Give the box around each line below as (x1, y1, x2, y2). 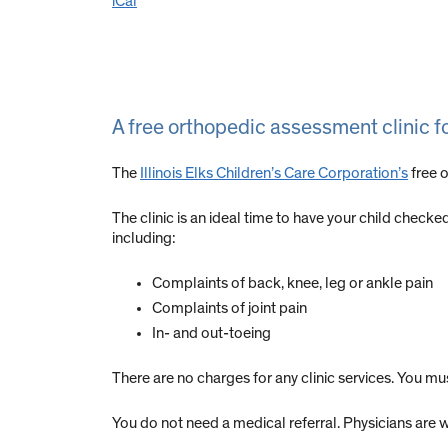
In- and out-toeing (152, 325, 271, 342)
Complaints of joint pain (152, 300, 307, 317)
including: (112, 230, 176, 247)
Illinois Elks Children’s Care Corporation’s (140, 165, 408, 182)
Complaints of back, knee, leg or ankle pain (152, 275, 433, 292)
